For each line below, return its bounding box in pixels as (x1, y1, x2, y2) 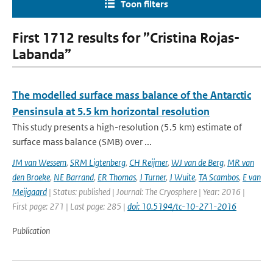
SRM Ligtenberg (70, 157, 126, 168)
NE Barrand (54, 171, 94, 183)
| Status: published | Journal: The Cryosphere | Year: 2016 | (47, 186, 245, 197)
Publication (12, 225, 50, 236)
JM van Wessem (12, 157, 66, 168)
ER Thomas (97, 171, 136, 183)
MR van (227, 157, 254, 168)
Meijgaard (12, 186, 47, 197)
